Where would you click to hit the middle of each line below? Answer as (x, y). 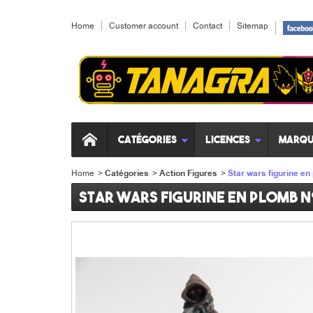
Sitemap (253, 26)
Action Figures (188, 174)
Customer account (144, 26)
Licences (228, 139)
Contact (208, 26)
